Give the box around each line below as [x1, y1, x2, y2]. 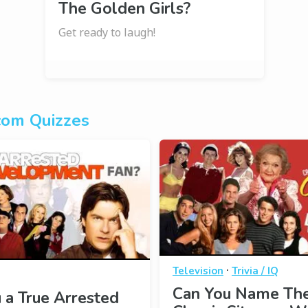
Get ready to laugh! [58, 24, 155, 40]
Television [172, 263, 223, 278]
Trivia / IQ [231, 263, 278, 278]
